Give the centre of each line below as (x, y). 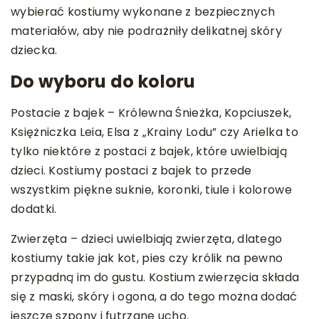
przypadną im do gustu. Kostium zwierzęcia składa (155, 277)
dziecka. (34, 50)
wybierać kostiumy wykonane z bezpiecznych (143, 12)
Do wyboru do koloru (103, 82)
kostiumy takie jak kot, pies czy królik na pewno (147, 258)
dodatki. (34, 209)
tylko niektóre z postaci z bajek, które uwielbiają (149, 151)
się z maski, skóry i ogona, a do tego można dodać (154, 297)
